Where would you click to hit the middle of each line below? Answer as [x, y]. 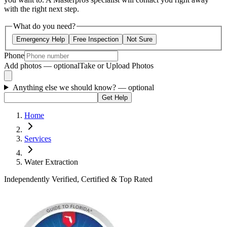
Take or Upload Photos [117, 65]
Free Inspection [96, 39]
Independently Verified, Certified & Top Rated [78, 179]
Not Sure [140, 39]
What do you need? [44, 26]
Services [38, 138]
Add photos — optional [42, 65]
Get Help [115, 97]
